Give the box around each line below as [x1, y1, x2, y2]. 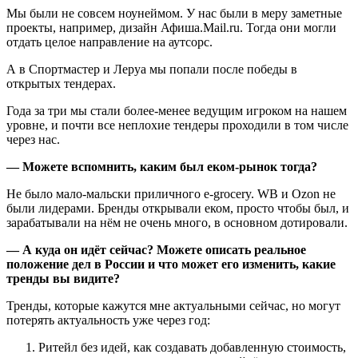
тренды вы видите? [6, 271, 120, 285]
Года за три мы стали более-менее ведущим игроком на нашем [6, 103, 347, 117]
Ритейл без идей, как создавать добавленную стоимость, [38, 340, 346, 354]
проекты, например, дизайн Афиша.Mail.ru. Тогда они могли [6, 20, 336, 34]
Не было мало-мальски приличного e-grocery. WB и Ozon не [6, 186, 336, 201]
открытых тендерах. [6, 76, 116, 90]
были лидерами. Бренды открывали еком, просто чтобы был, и [6, 201, 349, 215]
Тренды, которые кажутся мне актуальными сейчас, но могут [6, 298, 340, 312]
